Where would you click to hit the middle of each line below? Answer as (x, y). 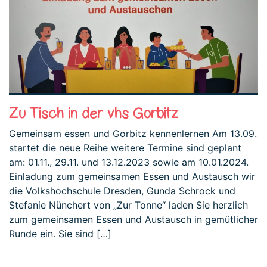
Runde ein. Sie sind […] (60, 233)
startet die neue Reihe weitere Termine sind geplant (125, 148)
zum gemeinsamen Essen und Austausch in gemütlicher (133, 219)
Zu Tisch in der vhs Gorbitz (94, 113)
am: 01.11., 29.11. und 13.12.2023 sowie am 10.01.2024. (129, 162)
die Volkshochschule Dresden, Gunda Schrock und (122, 190)
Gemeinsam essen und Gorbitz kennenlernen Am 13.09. (133, 133)
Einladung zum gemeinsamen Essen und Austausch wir (132, 176)
